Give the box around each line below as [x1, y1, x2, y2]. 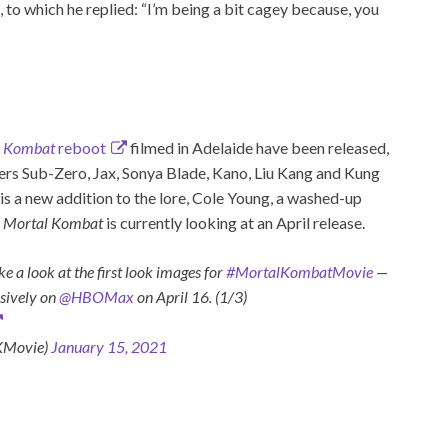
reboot [55, 137, 106, 157]
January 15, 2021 [51, 336, 167, 356]
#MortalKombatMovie [226, 261, 373, 281]
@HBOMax [59, 286, 134, 306]
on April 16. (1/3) [134, 286, 247, 306]
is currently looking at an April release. [103, 212, 365, 232]
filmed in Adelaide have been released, [126, 137, 389, 157]
